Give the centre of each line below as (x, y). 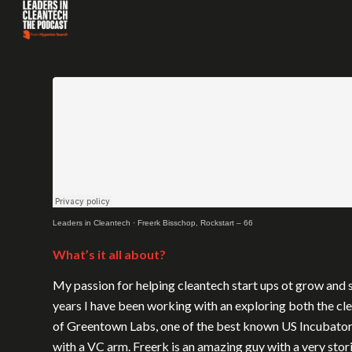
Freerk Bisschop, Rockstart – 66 (195, 223)
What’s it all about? (109, 254)
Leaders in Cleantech (92, 223)
